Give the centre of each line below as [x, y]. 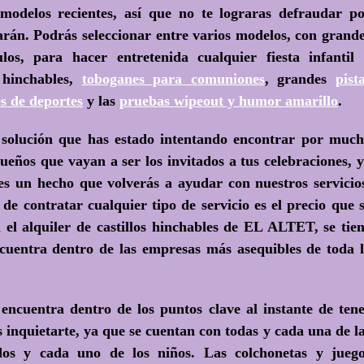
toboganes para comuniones [173, 79]
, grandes [300, 79]
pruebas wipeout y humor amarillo [229, 101]
